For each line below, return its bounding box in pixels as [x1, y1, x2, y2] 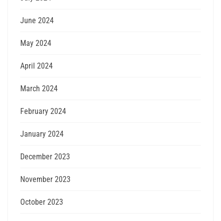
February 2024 [20, 107, 66, 116]
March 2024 [20, 84, 58, 94]
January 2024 [20, 129, 64, 139]
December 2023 [20, 152, 70, 162]
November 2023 [20, 175, 71, 184]
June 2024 [20, 16, 54, 26]
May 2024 [20, 38, 51, 48]
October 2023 [20, 197, 63, 207]
